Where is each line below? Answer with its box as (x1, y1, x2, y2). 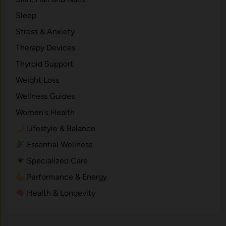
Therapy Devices (16, 43, 76, 53)
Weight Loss (16, 75, 60, 85)
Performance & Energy (25, 172, 107, 182)
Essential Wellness (25, 140, 93, 150)
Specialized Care (25, 156, 88, 166)
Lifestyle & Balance (25, 124, 96, 134)
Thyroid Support (16, 59, 74, 69)
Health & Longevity (25, 188, 96, 198)
